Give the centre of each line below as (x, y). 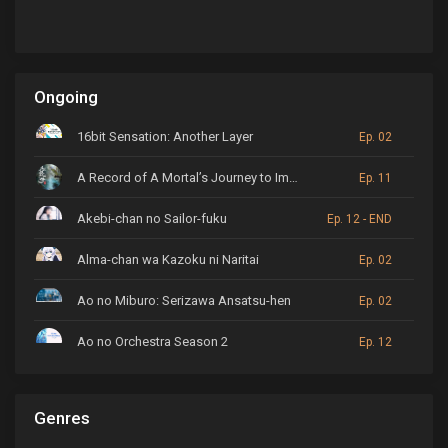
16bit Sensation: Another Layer (165, 137)
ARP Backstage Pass (137, 383)
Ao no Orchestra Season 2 (152, 342)
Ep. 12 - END (359, 219)
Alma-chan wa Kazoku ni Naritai (168, 260)
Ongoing (66, 97)
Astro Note (108, 424)
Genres (62, 418)
